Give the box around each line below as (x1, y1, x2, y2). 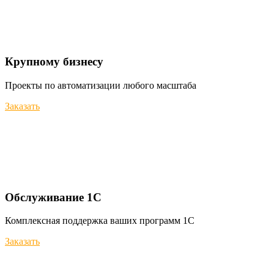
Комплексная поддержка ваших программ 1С (5, 215, 194, 226)
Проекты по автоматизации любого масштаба (5, 80, 196, 91)
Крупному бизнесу (5, 55, 103, 68)
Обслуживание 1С (5, 190, 102, 204)
